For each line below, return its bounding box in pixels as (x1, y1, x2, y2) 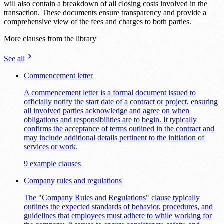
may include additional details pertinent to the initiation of (24, 133, 204, 142)
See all (4, 54, 25, 63)
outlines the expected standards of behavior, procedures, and (24, 202, 213, 211)
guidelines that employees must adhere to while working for (24, 211, 212, 220)
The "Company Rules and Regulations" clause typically (24, 193, 200, 202)
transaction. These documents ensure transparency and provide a (4, 8, 206, 17)
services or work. (24, 142, 78, 151)
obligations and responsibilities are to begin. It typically (24, 115, 197, 124)
